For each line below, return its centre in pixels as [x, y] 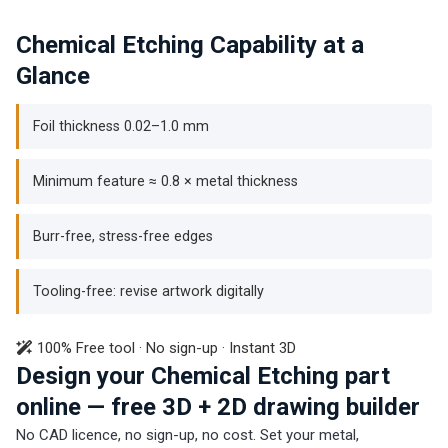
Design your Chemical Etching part [203, 375]
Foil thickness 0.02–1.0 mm [121, 127]
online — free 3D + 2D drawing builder [218, 406]
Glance [53, 76]
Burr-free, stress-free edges [123, 237]
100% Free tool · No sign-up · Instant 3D [164, 347]
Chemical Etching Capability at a [190, 45]
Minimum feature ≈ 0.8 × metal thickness [165, 182]
